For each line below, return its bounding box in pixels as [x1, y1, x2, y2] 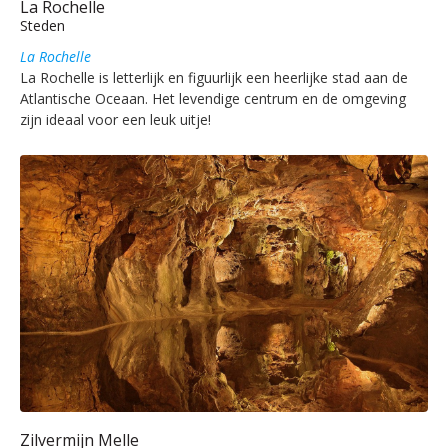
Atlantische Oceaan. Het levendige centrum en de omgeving [20, 89, 406, 109]
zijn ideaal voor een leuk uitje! [20, 110, 211, 130]
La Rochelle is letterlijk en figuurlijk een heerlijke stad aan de [20, 68, 408, 88]
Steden [20, 16, 65, 36]
